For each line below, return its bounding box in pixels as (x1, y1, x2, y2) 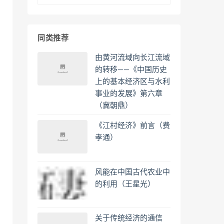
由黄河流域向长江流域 (95, 53, 170, 61)
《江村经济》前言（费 (95, 121, 170, 129)
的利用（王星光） (95, 180, 155, 188)
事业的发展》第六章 (95, 89, 162, 97)
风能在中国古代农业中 (95, 168, 170, 176)
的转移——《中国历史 (95, 65, 167, 73)
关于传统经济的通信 (95, 214, 162, 222)
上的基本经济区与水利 (95, 77, 170, 85)
